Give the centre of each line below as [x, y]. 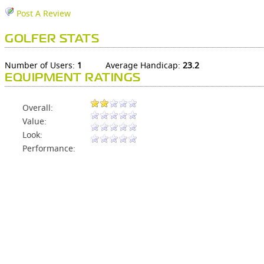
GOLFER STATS [52, 39]
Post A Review [42, 14]
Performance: [49, 148]
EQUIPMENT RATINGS [73, 78]
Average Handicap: [144, 65]
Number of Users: [41, 65]
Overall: [38, 108]
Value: [34, 121]
